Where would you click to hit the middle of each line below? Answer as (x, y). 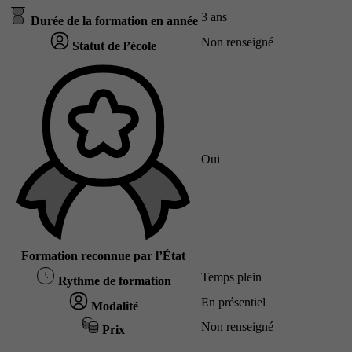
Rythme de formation (113, 281)
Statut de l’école (113, 46)
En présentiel (233, 302)
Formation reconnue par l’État (103, 256)
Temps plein (231, 277)
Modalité (113, 306)
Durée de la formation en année (113, 21)
